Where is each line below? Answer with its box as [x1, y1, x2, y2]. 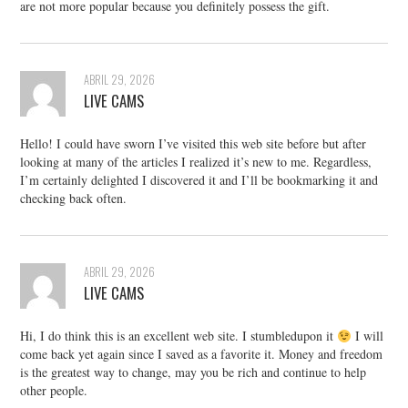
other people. [20, 382, 88, 400]
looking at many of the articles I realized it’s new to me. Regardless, [20, 153, 372, 171]
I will [352, 327, 384, 345]
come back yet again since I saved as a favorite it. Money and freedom [20, 345, 383, 363]
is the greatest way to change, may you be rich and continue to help [20, 363, 367, 382]
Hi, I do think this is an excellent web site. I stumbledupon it [20, 327, 338, 345]
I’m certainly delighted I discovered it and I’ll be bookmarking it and [20, 171, 379, 189]
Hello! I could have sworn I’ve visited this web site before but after [20, 135, 367, 153]
